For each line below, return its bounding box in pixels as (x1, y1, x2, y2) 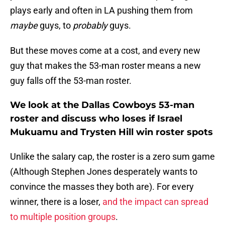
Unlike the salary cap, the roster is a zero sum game (10, 151, 215, 162)
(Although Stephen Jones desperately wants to (10, 166, 197, 177)
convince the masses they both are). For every (10, 181, 194, 192)
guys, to (38, 20, 73, 31)
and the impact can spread (102, 196, 208, 207)
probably (73, 20, 107, 31)
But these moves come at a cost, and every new (10, 45, 200, 56)
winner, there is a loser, (10, 196, 102, 207)
